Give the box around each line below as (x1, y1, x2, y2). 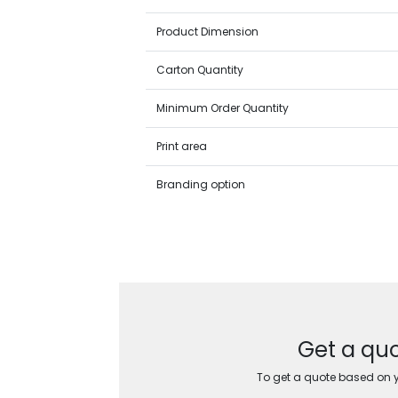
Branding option (156, 177, 246, 192)
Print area (156, 139, 208, 154)
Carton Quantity (156, 62, 244, 77)
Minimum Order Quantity (156, 100, 290, 115)
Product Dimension (156, 24, 259, 39)
